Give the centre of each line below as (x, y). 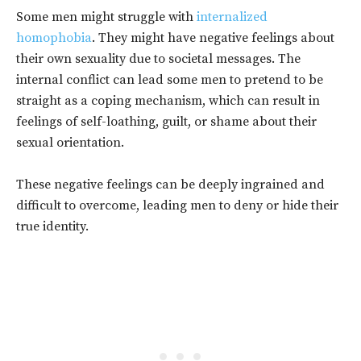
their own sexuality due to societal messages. (147, 59)
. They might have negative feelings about (213, 38)
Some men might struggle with (106, 17)
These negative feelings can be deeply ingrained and (170, 185)
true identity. (52, 227)
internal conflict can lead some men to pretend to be (170, 80)
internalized (232, 17)
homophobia (54, 38)
